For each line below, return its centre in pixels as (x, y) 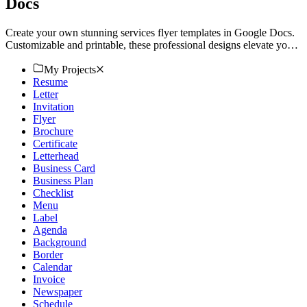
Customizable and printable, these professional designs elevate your (151, 45)
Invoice (49, 279)
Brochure (53, 131)
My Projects (70, 69)
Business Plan (63, 180)
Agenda (50, 230)
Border (48, 254)
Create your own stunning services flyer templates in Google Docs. (150, 32)
